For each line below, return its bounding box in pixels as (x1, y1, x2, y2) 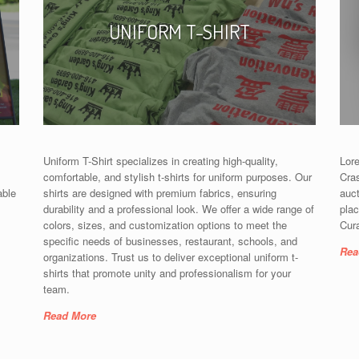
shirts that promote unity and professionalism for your (43, 264, 291, 280)
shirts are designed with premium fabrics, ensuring (43, 184, 276, 200)
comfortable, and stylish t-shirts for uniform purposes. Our (43, 168, 312, 184)
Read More (43, 307, 96, 323)
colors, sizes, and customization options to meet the (43, 216, 287, 232)
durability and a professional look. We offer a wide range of (43, 200, 314, 216)
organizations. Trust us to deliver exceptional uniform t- (43, 248, 298, 264)
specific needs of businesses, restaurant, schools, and (43, 232, 297, 248)
